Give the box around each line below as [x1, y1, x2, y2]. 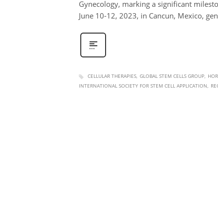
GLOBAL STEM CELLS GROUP [140, 73, 204, 80]
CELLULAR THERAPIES [88, 73, 136, 80]
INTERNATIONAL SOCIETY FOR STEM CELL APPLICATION [79, 82, 207, 89]
